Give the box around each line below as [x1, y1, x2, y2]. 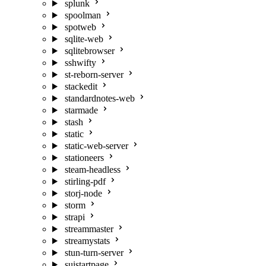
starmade [64, 105, 98, 115]
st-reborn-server [64, 69, 123, 80]
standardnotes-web [64, 93, 135, 103]
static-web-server [64, 141, 128, 151]
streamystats [64, 236, 110, 246]
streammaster [64, 224, 113, 234]
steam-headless [64, 164, 121, 175]
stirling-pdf [64, 176, 106, 186]
